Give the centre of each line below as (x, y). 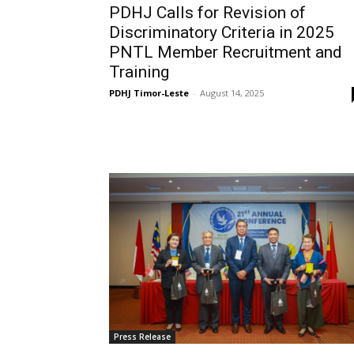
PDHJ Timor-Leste (149, 93)
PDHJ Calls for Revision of (207, 13)
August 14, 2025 (232, 93)
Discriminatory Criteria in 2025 (222, 33)
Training (139, 72)
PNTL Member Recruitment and (226, 53)
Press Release (142, 337)
